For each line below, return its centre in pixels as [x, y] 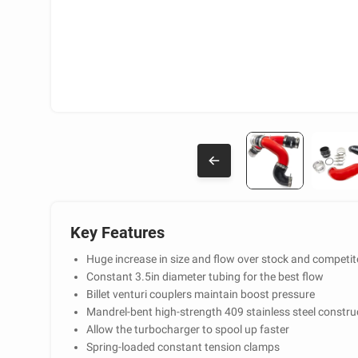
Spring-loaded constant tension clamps [183, 347]
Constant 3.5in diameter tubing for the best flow [205, 276]
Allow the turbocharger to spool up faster [188, 329]
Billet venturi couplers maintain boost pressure [201, 294]
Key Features [117, 233]
